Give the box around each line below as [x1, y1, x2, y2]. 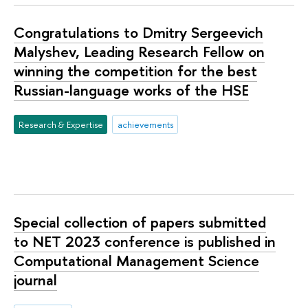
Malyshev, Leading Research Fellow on [14, 41, 265, 63]
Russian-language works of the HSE [14, 80, 249, 101]
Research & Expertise [18, 118, 103, 131]
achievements [117, 118, 173, 131]
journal [14, 269, 57, 290]
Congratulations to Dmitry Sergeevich [14, 22, 263, 43]
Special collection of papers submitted [14, 211, 266, 232]
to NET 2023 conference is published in [14, 230, 276, 252]
